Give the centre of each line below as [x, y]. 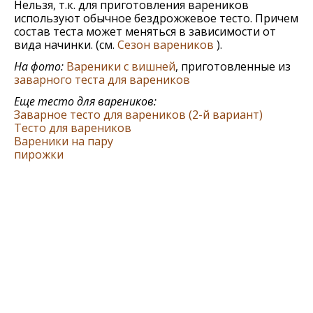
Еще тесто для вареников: [85, 101]
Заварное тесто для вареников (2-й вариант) [138, 115]
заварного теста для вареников [102, 80]
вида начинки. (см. [66, 45]
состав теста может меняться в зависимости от [145, 31]
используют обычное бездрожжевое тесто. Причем [156, 18]
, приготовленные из [233, 66]
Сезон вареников [166, 45]
